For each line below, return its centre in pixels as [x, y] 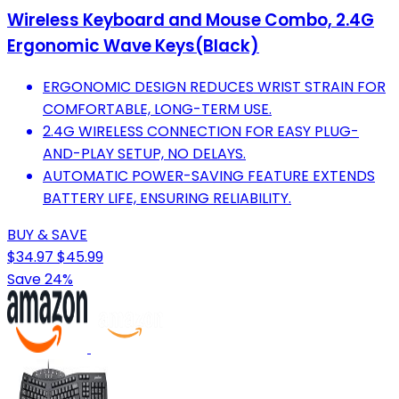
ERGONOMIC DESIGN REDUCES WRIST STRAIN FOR [214, 87]
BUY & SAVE [47, 235]
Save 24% [40, 280]
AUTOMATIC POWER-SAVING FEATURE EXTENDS [209, 176]
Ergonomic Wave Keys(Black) [133, 46]
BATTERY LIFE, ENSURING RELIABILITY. [167, 199]
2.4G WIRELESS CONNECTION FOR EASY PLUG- [201, 132]
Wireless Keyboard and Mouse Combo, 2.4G [191, 20]
